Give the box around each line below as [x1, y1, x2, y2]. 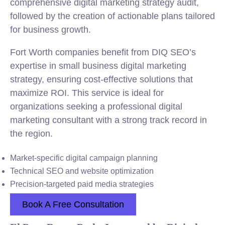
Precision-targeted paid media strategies [10, 180, 154, 188]
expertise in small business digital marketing [10, 61, 186, 71]
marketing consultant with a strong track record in [10, 115, 207, 125]
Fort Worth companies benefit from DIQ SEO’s [10, 47, 196, 57]
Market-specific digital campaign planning [10, 154, 158, 162]
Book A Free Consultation [22, 199, 124, 209]
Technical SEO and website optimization [10, 167, 154, 175]
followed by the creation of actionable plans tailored [10, 11, 215, 21]
